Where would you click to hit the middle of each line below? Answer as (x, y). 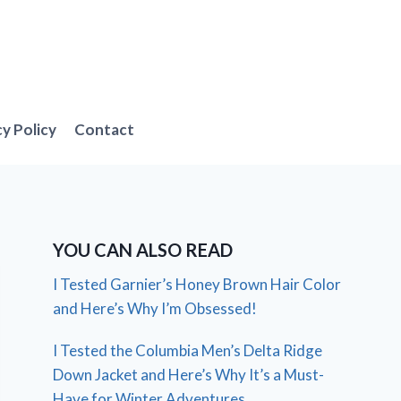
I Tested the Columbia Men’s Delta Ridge (188, 351)
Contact (105, 129)
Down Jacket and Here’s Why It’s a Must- (189, 375)
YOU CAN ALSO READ (143, 250)
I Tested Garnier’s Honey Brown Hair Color (197, 285)
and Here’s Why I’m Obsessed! (155, 309)
